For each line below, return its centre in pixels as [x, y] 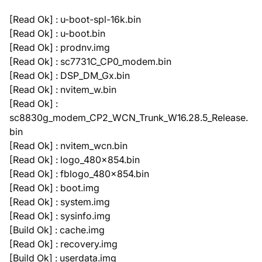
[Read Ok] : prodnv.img [60, 47]
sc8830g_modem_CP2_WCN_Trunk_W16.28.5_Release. [129, 117]
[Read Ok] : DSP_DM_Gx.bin [70, 75]
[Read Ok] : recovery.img [63, 244]
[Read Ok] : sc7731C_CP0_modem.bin [90, 61]
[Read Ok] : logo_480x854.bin [75, 159]
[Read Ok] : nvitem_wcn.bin [68, 145]
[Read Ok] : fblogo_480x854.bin [79, 173]
